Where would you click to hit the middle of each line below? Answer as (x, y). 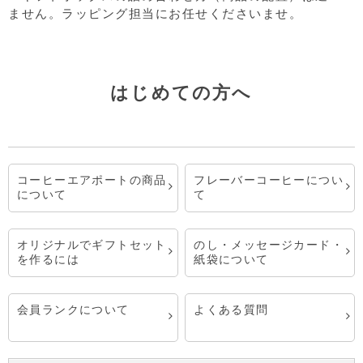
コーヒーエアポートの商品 (92, 180)
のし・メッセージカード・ (269, 245)
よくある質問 (231, 310)
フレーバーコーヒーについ (269, 180)
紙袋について (231, 259)
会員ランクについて (73, 310)
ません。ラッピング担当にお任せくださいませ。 (155, 14)
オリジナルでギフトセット (92, 245)
